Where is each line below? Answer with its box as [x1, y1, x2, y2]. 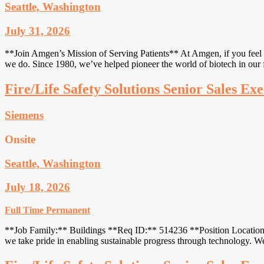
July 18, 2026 [5, 181, 70, 194]
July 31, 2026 [5, 24, 70, 37]
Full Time [5, 205, 44, 216]
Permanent [46, 205, 90, 216]
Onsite [5, 133, 35, 146]
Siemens [5, 109, 44, 122]
